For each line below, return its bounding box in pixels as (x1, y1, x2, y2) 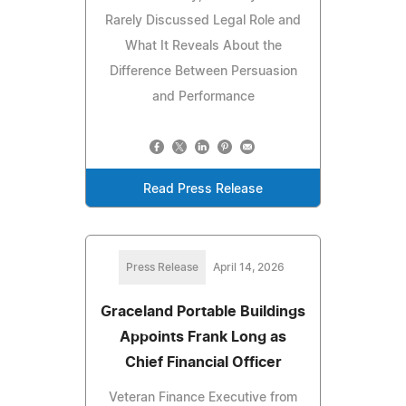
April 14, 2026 (212, 262, 285, 274)
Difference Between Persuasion (109, 65, 297, 79)
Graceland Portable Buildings (101, 304, 305, 320)
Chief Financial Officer (124, 355, 282, 371)
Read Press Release (143, 183, 263, 197)
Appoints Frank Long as (120, 330, 286, 345)
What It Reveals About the (124, 40, 282, 53)
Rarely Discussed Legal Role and (105, 14, 301, 28)
